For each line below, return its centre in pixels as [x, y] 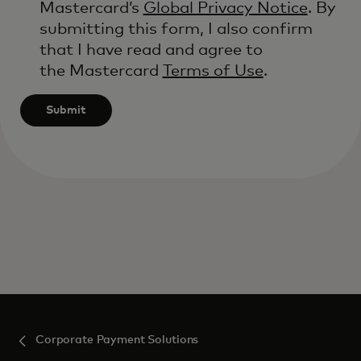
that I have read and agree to [151, 50]
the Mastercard [101, 71]
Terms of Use [213, 71]
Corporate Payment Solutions [117, 340]
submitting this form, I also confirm [176, 29]
